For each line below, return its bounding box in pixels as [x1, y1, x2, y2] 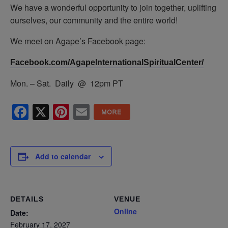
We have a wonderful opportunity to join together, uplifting [10, 1, 216, 13]
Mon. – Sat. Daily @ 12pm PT [10, 77, 123, 89]
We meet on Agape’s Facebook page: [10, 35, 146, 47]
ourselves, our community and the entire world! [10, 14, 178, 26]
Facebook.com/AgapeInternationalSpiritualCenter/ [10, 58, 204, 67]
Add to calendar [35, 151, 91, 161]
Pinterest [69, 100, 139, 124]
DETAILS [10, 194, 44, 203]
